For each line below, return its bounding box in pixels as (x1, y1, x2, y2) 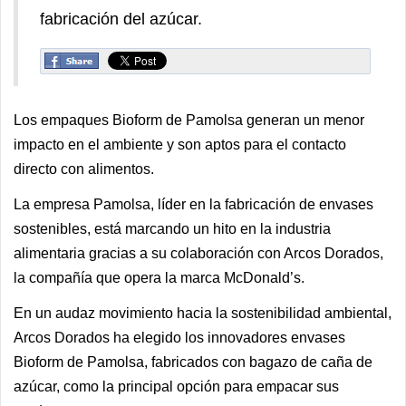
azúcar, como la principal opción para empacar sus (14, 379, 339, 394)
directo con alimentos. (14, 161, 154, 177)
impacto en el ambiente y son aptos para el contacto (14, 137, 346, 152)
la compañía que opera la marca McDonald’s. (14, 270, 304, 285)
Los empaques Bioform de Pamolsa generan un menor (14, 112, 364, 128)
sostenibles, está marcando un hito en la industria (14, 221, 331, 237)
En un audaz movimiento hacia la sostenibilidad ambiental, (14, 305, 391, 321)
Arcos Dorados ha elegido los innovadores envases (14, 330, 345, 345)
